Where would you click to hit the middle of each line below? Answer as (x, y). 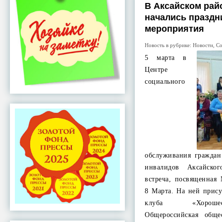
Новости (203, 45)
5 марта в (166, 58)
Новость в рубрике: (169, 45)
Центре (156, 70)
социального (165, 82)
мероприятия (175, 29)
